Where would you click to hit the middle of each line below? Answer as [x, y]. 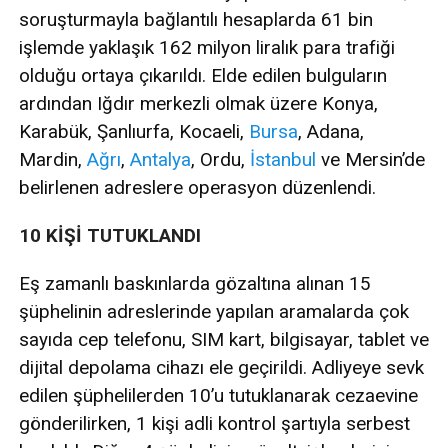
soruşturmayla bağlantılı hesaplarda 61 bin [196, 20]
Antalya [160, 160]
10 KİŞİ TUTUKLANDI [110, 236]
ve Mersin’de [370, 160]
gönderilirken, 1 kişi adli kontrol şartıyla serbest [214, 424]
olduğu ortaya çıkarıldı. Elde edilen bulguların [203, 76]
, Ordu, [220, 160]
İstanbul [283, 160]
